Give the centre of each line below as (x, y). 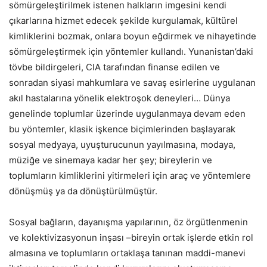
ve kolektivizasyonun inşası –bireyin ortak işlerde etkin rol (131, 238)
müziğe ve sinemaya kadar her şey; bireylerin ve (111, 160)
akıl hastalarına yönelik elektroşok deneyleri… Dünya (119, 98)
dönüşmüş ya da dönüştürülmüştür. (83, 191)
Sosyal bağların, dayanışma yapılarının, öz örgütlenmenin (128, 222)
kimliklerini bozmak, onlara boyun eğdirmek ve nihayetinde (133, 36)
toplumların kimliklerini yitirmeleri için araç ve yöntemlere (130, 176)
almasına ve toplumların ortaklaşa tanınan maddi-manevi (127, 253)
